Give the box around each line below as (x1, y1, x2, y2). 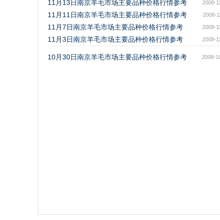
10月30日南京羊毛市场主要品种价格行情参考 (48, 53, 187, 61)
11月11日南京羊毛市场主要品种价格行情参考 (48, 11, 187, 19)
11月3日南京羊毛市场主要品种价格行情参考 (48, 35, 183, 43)
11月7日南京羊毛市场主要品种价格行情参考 (48, 23, 183, 31)
